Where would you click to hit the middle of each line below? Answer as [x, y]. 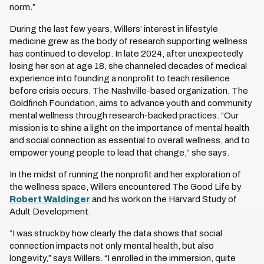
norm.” [22, 7]
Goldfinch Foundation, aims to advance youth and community [131, 103]
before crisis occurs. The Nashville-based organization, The [129, 91]
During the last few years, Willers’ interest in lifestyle [114, 29]
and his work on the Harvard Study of [164, 199]
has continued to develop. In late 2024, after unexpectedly [126, 54]
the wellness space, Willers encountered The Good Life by [126, 187]
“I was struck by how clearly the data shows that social [116, 233]
